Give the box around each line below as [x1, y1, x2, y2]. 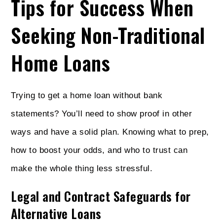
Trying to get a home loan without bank [11, 91, 163, 101]
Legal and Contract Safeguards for [11, 187, 191, 206]
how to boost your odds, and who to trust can [11, 146, 188, 155]
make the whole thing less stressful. [11, 164, 153, 174]
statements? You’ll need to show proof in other [11, 109, 192, 119]
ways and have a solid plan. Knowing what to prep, [11, 127, 209, 137]
